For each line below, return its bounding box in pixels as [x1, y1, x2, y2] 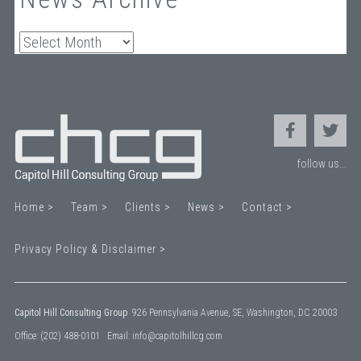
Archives [19, 31, 71, 51]
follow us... [297, 156, 347, 170]
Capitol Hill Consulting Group [14, 306, 127, 318]
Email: [99, 330, 132, 342]
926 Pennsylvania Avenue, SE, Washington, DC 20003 [127, 306, 342, 318]
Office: [14, 330, 40, 342]
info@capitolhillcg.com [131, 330, 222, 342]
